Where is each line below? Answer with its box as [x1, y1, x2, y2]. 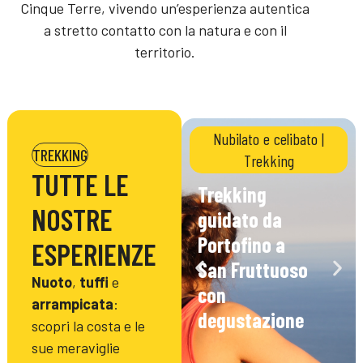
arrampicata [31, 295, 113, 314]
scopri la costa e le [31, 317, 145, 335]
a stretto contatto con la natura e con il [43, 21, 287, 40]
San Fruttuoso [198, 257, 308, 283]
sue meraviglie [31, 339, 120, 357]
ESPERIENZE [31, 237, 156, 272]
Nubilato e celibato [213, 129, 318, 149]
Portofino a [198, 232, 285, 258]
